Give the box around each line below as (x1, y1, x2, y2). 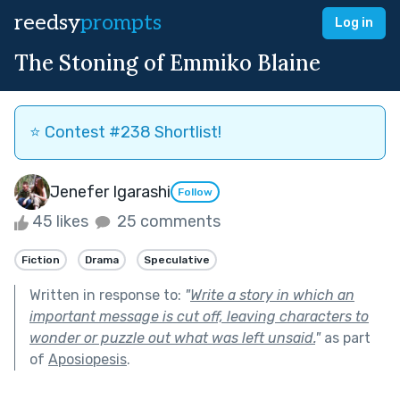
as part (321, 329, 371, 346)
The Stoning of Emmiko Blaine (14, 49, 321, 77)
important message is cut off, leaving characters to (29, 307, 369, 325)
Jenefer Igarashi (50, 181, 171, 202)
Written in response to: (29, 286, 185, 304)
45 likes (29, 212, 92, 231)
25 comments (113, 212, 221, 231)
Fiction (21, 253, 60, 266)
